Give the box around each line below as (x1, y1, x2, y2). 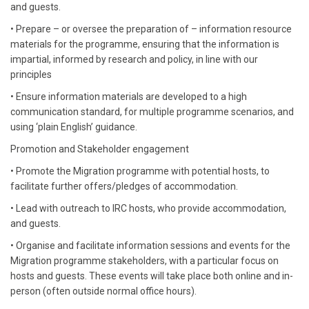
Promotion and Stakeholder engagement (10, 143, 189, 154)
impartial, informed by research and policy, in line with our (10, 54, 258, 65)
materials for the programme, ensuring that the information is (10, 39, 279, 50)
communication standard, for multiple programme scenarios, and (10, 106, 294, 117)
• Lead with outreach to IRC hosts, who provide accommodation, (10, 203, 286, 214)
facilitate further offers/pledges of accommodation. (10, 181, 238, 192)
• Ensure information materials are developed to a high (10, 91, 247, 102)
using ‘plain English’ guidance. (10, 121, 137, 132)
